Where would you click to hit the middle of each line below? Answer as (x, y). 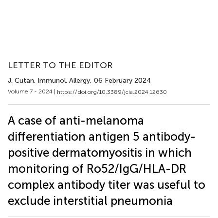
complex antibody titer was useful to (107, 184)
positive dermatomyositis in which (100, 152)
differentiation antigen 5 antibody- (102, 136)
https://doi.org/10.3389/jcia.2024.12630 (112, 92)
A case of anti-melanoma (76, 120)
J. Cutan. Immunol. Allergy (49, 81)
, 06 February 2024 (120, 81)
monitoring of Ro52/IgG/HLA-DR (97, 168)
